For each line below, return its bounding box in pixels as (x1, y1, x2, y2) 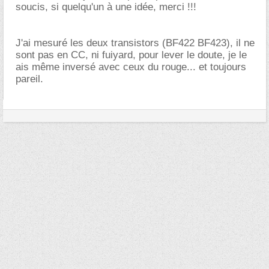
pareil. (16, 73, 43, 85)
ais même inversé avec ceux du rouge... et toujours (16, 61, 246, 73)
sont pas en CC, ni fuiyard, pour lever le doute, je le (16, 49, 247, 61)
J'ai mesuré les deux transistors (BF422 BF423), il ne (16, 37, 255, 49)
